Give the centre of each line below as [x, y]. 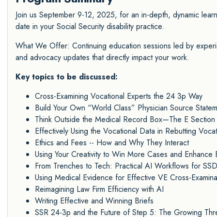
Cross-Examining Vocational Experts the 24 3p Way [119, 96]
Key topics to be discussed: [67, 77]
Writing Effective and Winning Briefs [94, 201]
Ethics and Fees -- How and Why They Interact [112, 142]
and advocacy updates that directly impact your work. [102, 57]
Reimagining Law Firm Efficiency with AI [99, 189]
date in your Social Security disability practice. [90, 26]
